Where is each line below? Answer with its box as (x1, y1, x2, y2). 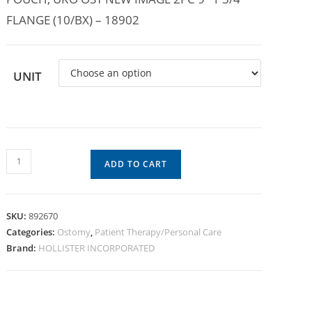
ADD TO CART (104, 157, 168, 170)
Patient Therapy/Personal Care (95, 225, 222, 238)
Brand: (6, 241, 39, 254)
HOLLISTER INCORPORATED (38, 241, 155, 254)
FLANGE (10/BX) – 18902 (6, 11, 140, 28)
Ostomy (57, 225, 91, 238)
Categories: (6, 225, 58, 238)
